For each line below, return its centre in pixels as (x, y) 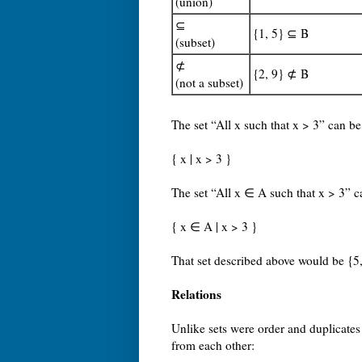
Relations (196, 295)
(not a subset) (209, 83)
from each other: (213, 345)
